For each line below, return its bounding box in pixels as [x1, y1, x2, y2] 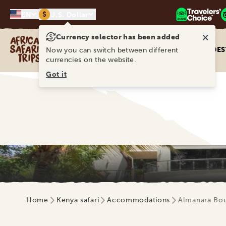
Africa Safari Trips [10, 36, 72, 46]
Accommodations [107, 196, 171, 204]
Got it [46, 70, 67, 79]
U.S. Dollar [50, 10, 89, 19]
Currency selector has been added [56, 33, 180, 41]
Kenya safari [56, 196, 99, 204]
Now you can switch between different [46, 46, 179, 54]
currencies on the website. [46, 55, 137, 64]
